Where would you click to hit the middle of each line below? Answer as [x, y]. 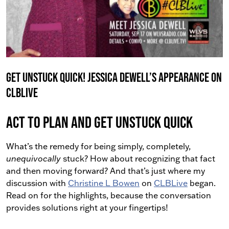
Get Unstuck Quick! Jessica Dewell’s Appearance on [114, 77]
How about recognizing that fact [153, 158]
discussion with [37, 183]
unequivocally [35, 158]
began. [202, 183]
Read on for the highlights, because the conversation [109, 195]
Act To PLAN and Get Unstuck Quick [99, 122]
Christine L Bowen [104, 183]
